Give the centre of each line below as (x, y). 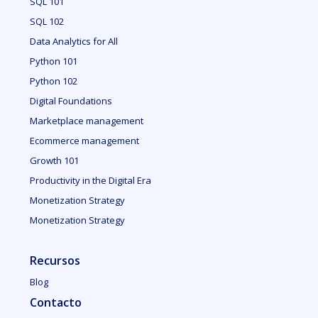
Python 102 (54, 81)
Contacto (56, 302)
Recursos (55, 261)
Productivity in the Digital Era (91, 180)
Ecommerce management (85, 141)
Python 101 (54, 61)
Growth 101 (55, 160)
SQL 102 (47, 21)
